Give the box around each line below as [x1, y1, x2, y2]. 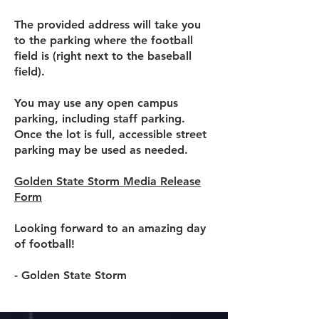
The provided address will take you [14, 18, 201, 31]
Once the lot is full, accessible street [14, 127, 206, 141]
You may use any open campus [14, 96, 178, 110]
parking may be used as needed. [14, 143, 188, 157]
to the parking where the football [14, 33, 193, 47]
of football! [14, 237, 75, 251]
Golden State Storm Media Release [14, 174, 201, 188]
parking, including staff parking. [14, 112, 185, 125]
